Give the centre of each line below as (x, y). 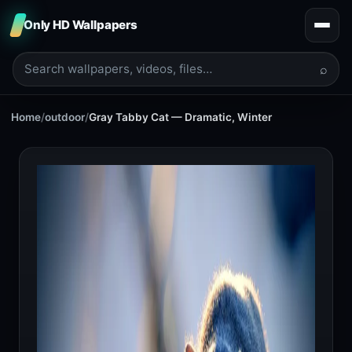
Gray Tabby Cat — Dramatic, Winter (180, 117)
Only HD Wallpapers (81, 25)
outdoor (65, 117)
